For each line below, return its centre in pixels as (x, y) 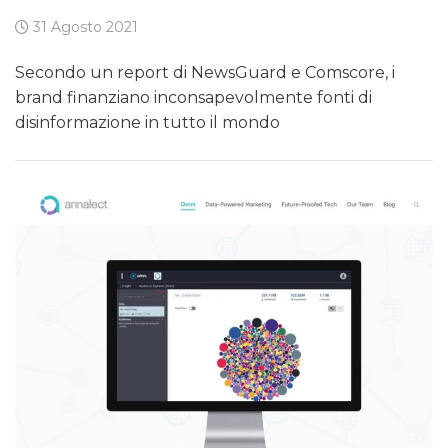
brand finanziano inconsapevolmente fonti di (193, 97)
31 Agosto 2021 (83, 26)
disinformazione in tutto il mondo (147, 122)
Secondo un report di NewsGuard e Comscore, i (205, 72)
